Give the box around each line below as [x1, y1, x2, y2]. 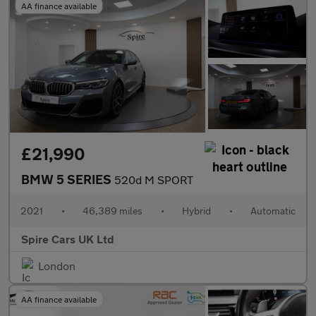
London [38, 259, 75, 273]
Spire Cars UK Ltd [21, 232, 114, 246]
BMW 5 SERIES [21, 171, 114, 188]
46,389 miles [83, 205, 142, 217]
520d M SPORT [114, 173, 193, 187]
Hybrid [182, 205, 211, 217]
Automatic [250, 205, 296, 217]
